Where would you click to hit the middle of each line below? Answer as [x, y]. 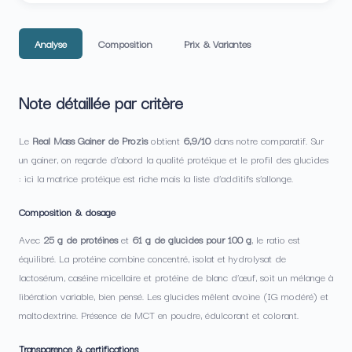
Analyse [51, 44]
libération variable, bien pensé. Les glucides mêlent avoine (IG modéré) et [174, 295]
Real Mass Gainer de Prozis [90, 140]
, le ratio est [276, 239]
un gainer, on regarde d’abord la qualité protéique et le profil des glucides [174, 159]
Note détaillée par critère [101, 102]
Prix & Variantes [217, 44]
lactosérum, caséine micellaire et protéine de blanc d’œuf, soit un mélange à [176, 277]
